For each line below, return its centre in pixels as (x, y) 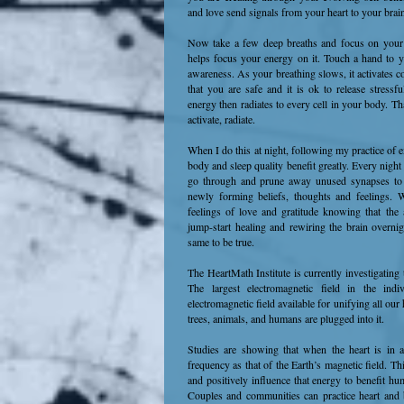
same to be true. (221, 242)
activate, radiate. (221, 119)
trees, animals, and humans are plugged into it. (286, 318)
